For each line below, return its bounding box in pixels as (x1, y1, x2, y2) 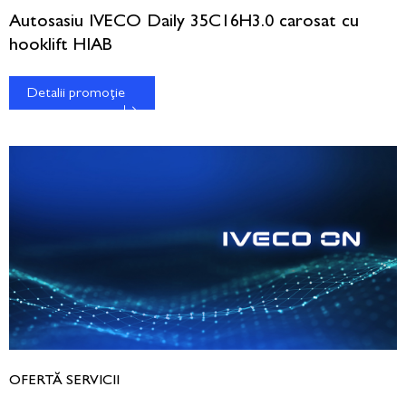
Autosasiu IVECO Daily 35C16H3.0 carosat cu (9, 14, 359, 33)
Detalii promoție (27, 87, 125, 102)
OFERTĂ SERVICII (9, 373, 120, 389)
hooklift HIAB (9, 37, 112, 56)
